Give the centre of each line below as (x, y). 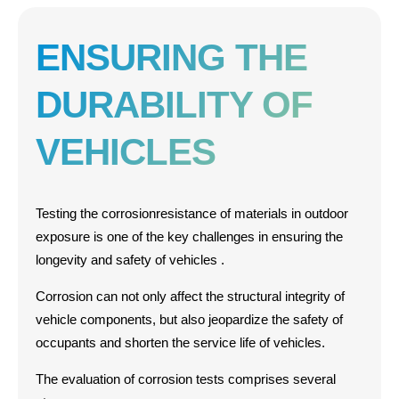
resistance (186, 213)
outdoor (326, 213)
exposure (63, 236)
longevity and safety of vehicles (128, 260)
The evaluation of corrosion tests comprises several (186, 379)
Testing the (67, 213)
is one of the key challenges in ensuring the (216, 236)
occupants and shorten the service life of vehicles (179, 342)
